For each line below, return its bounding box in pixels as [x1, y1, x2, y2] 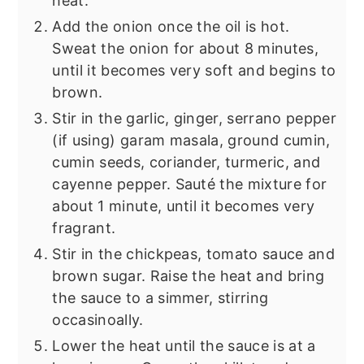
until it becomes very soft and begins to [52, 61, 336, 79]
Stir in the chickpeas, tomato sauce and [52, 245, 335, 262]
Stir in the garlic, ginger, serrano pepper [52, 109, 336, 127]
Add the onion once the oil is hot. [52, 17, 290, 35]
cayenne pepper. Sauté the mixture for [52, 175, 327, 193]
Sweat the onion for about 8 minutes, [52, 39, 318, 57]
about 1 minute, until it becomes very [52, 197, 315, 214]
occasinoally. [52, 310, 144, 328]
